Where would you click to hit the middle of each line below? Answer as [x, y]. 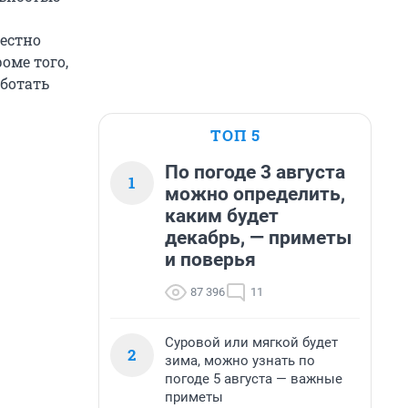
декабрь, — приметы [258, 238]
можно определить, [255, 194]
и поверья [210, 260]
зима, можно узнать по [240, 361]
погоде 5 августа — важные [254, 379]
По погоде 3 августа [255, 172]
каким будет [222, 216]
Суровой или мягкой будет [251, 342]
